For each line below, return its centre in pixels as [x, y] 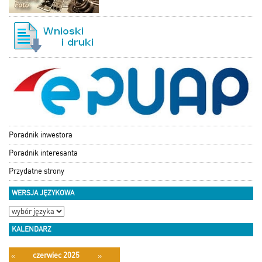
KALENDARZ [32, 229]
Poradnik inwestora [41, 135]
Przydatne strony [37, 171]
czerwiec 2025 [56, 255]
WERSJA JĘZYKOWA [43, 193]
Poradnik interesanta [43, 153]
